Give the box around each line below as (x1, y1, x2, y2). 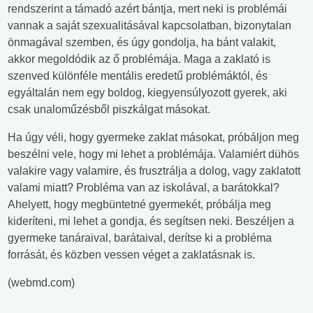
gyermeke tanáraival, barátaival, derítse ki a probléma (8, 232, 272, 245)
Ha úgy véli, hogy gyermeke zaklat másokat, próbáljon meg (8, 131, 299, 144)
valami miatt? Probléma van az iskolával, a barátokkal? (8, 182, 279, 194)
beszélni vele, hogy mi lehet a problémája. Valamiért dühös (8, 148, 299, 161)
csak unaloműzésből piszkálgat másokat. (8, 103, 210, 116)
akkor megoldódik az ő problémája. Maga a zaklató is (8, 53, 270, 66)
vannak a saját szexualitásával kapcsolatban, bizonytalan (8, 20, 291, 32)
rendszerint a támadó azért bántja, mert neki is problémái (8, 3, 287, 15)
